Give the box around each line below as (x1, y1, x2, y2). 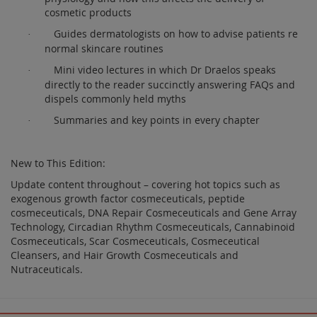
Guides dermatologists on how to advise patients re (54, 26, 298, 40)
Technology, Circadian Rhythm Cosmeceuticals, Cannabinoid (11, 219, 295, 234)
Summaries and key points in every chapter (54, 113, 260, 127)
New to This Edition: (11, 156, 105, 170)
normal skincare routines (45, 41, 163, 55)
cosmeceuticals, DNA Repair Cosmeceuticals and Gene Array (11, 205, 296, 219)
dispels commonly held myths (45, 91, 186, 105)
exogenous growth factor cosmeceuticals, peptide (11, 191, 245, 205)
